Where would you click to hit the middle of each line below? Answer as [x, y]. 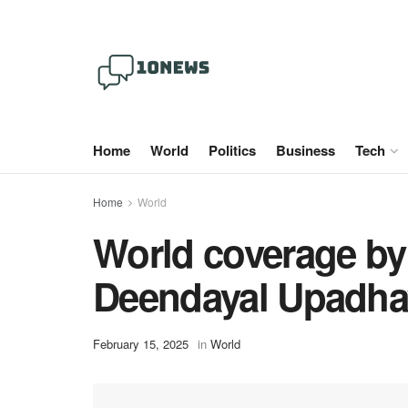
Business [306, 150]
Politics [232, 150]
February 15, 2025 [141, 344]
